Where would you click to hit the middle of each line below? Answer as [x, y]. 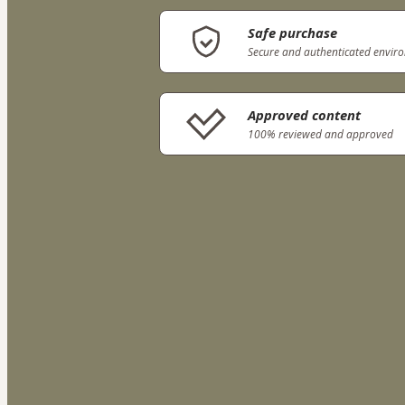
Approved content [304, 115]
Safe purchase [292, 33]
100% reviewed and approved [320, 135]
